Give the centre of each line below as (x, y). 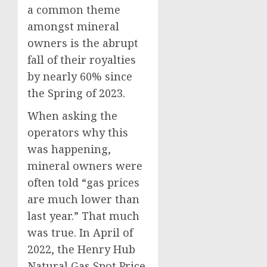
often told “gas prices (83, 183)
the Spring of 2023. (76, 93)
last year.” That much (83, 216)
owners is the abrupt (83, 43)
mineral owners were (85, 166)
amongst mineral (73, 27)
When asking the (72, 116)
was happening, (69, 149)
